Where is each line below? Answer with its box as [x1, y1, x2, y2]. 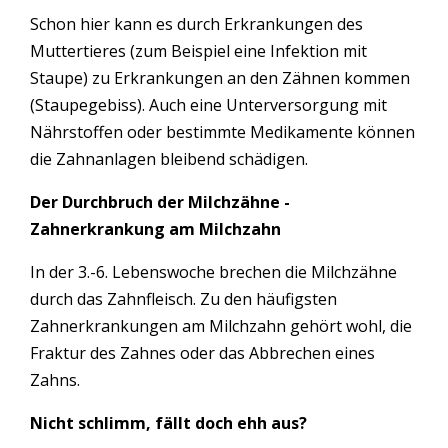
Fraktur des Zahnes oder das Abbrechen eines [30, 341, 375, 364]
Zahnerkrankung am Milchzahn [30, 217, 281, 240]
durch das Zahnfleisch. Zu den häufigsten [30, 287, 337, 310]
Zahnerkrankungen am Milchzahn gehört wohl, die [30, 314, 412, 337]
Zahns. [30, 368, 80, 391]
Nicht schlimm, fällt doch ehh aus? [30, 411, 307, 434]
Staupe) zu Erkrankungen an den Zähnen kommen [30, 66, 410, 89]
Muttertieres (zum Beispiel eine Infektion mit [30, 39, 367, 62]
